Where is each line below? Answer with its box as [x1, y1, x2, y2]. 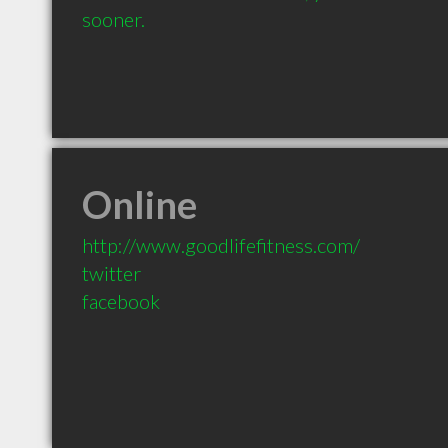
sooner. [82, 7, 145, 31]
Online [82, 181, 197, 227]
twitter [82, 261, 141, 285]
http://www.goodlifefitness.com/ [82, 233, 360, 257]
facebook [82, 289, 160, 313]
